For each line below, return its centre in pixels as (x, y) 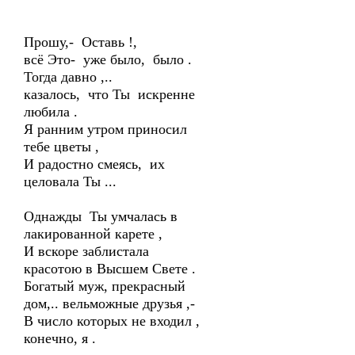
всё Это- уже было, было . (108, 59)
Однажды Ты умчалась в (101, 216)
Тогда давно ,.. (70, 77)
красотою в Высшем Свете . (110, 269)
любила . (51, 112)
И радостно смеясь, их (94, 164)
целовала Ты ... (70, 181)
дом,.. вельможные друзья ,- (109, 303)
